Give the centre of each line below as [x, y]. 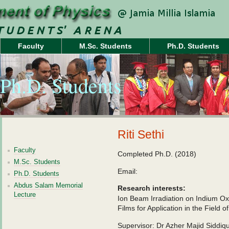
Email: [128, 171]
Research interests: [152, 188]
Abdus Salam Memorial [48, 185]
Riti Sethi [141, 134]
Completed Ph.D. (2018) [157, 154]
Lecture [25, 194]
